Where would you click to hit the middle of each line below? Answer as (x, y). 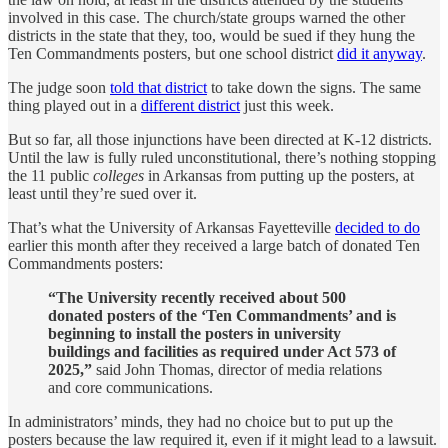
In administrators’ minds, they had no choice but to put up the (200, 421)
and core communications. (130, 387)
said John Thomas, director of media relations (237, 369)
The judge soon (59, 87)
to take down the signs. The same (314, 87)
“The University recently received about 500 (197, 297)
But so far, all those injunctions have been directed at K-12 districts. (220, 139)
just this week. (287, 105)
